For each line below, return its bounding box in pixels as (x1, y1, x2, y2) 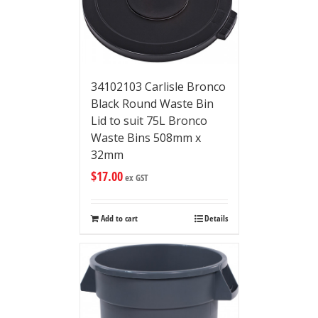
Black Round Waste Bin (90, 96, 214, 112)
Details (204, 212, 228, 225)
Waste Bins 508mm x (90, 130, 201, 146)
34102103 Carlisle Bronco (90, 79, 226, 95)
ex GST (122, 171, 148, 185)
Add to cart (100, 212, 138, 225)
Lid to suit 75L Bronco (90, 113, 207, 129)
